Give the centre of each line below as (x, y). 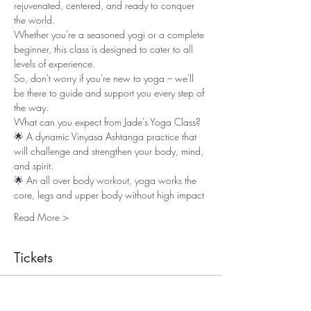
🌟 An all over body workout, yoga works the (107, 180)
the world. (36, 20)
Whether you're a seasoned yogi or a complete (110, 34)
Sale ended (45, 300)
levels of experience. (56, 64)
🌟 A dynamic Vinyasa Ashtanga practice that (107, 136)
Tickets (33, 258)
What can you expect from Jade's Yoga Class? (109, 122)
